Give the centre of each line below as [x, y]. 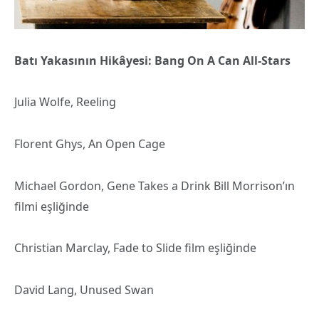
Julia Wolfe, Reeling [65, 102]
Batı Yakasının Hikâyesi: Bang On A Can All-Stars [152, 60]
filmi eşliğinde [52, 206]
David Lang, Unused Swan [84, 290]
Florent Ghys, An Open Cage [90, 144]
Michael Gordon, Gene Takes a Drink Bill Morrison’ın [155, 185]
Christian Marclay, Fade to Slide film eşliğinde [135, 248]
